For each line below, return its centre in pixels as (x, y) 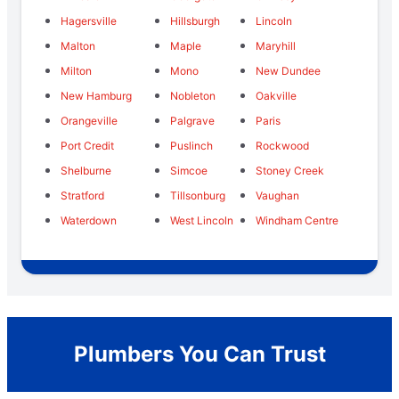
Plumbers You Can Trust (199, 354)
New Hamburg (96, 95)
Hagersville (89, 20)
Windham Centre (297, 220)
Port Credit (87, 145)
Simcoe (189, 170)
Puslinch (192, 145)
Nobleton (193, 95)
